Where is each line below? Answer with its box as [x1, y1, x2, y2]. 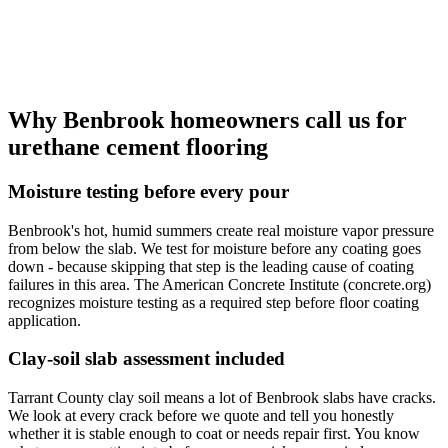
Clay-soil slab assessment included [8, 348, 285, 370]
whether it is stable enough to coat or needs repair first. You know [8, 425, 420, 443]
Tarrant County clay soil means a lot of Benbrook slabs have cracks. [8, 389, 436, 407]
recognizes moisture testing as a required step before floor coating [8, 293, 419, 311]
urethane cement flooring [8, 134, 268, 161]
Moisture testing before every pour [8, 181, 289, 203]
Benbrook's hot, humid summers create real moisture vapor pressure [8, 221, 434, 239]
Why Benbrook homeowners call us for [8, 107, 407, 134]
